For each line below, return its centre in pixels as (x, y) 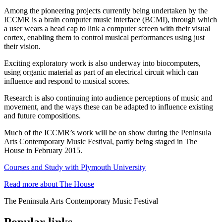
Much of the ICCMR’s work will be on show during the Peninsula (108, 133)
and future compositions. (42, 116)
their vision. (22, 47)
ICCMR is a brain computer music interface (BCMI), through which (111, 20)
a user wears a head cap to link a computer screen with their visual (107, 29)
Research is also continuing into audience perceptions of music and (108, 98)
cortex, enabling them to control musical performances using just (104, 38)
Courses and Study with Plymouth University (75, 167)
